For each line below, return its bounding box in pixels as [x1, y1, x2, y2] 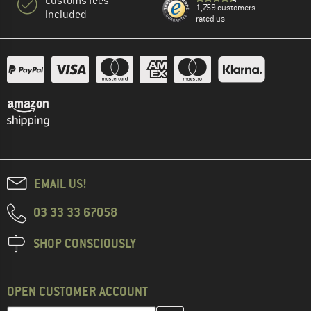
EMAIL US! [34, 176, 87, 192]
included [45, 8, 87, 22]
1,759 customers [196, 2, 255, 14]
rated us [196, 13, 225, 25]
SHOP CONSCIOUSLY [33, 235, 136, 252]
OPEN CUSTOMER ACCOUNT [7, 283, 148, 300]
